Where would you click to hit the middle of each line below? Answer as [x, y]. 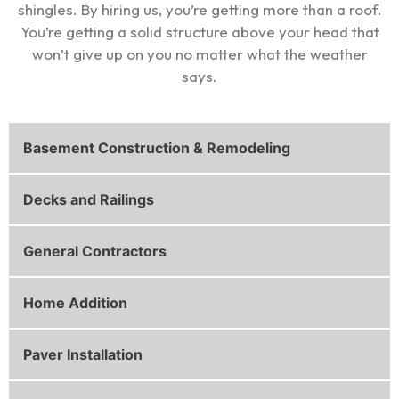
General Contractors [95, 251]
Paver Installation [83, 354]
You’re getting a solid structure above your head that [199, 32]
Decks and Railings [89, 199]
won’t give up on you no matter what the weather [199, 54]
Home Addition [75, 302]
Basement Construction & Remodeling [157, 147]
